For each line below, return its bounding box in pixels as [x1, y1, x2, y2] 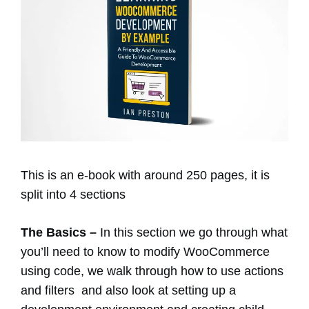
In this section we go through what [100, 226, 288, 240]
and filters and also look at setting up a [21, 283, 236, 298]
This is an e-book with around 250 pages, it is [21, 168, 270, 183]
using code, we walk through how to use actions [21, 264, 283, 279]
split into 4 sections [21, 188, 126, 202]
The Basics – [21, 226, 100, 240]
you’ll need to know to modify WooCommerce [21, 245, 270, 259]
